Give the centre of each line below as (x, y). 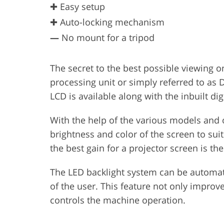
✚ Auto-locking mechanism (107, 22)
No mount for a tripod (107, 37)
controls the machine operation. (118, 200)
